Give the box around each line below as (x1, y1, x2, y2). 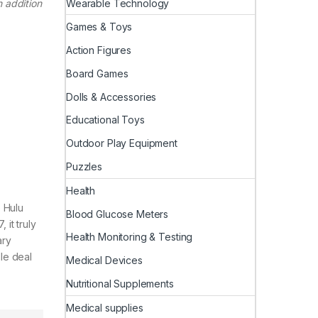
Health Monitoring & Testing (66, 231, 193, 243)
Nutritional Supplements (66, 277, 174, 290)
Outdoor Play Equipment (66, 137, 177, 150)
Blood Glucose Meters (66, 207, 169, 220)
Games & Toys (66, 21, 133, 33)
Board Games (66, 67, 128, 79)
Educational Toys (66, 114, 145, 126)
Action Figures (66, 44, 132, 57)
